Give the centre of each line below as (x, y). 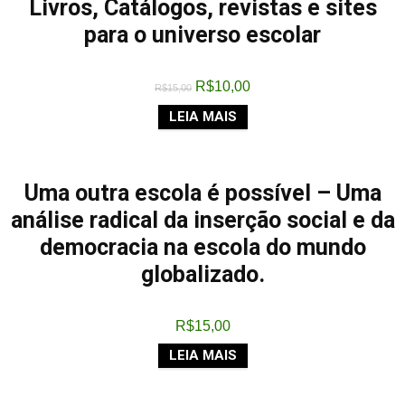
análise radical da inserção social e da (202, 220)
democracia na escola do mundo (202, 247)
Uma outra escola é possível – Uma (202, 193)
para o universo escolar (202, 35)
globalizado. (202, 274)
